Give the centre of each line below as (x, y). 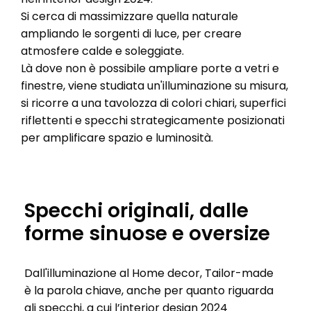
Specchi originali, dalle (136, 211)
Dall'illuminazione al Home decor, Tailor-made (149, 274)
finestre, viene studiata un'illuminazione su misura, (154, 86)
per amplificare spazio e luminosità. (117, 138)
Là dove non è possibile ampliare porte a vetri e (150, 69)
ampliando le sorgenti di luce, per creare (131, 34)
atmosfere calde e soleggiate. (102, 51)
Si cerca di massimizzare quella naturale (129, 17)
